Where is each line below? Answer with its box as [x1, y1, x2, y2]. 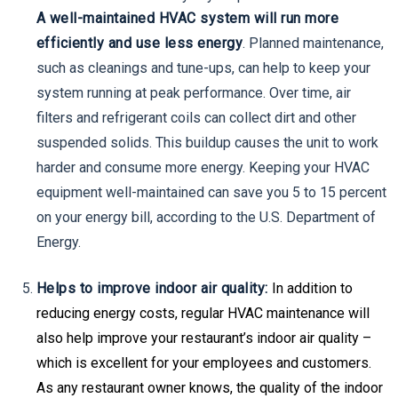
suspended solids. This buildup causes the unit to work [36, 133, 378, 151]
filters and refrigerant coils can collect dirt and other [36, 108, 356, 126]
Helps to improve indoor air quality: [36, 279, 273, 297]
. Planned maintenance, [243, 34, 385, 52]
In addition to [272, 279, 354, 297]
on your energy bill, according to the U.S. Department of [36, 208, 376, 226]
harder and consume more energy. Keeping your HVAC [36, 158, 370, 176]
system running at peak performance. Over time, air [36, 84, 351, 101]
